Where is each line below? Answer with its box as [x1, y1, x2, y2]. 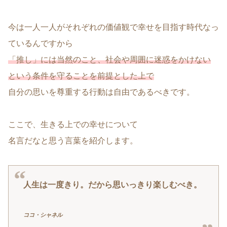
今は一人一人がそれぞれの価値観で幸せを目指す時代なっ [8, 22, 219, 31]
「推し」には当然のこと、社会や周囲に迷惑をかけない [8, 55, 211, 64]
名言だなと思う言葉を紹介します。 [8, 136, 138, 145]
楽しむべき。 [153, 180, 202, 190]
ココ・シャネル [23, 212, 62, 218]
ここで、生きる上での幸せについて [8, 120, 138, 129]
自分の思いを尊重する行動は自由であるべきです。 [8, 87, 195, 96]
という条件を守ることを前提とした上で [8, 71, 154, 80]
